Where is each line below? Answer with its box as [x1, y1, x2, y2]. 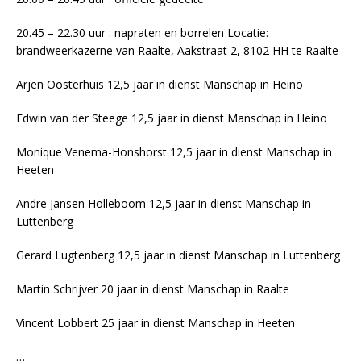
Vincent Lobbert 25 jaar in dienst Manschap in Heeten [16, 315, 295, 331]
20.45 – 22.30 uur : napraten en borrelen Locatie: [16, 25, 268, 41]
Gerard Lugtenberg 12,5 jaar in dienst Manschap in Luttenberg [16, 247, 340, 263]
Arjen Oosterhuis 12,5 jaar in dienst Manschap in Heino [16, 77, 303, 93]
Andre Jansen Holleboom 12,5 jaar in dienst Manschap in [16, 196, 311, 212]
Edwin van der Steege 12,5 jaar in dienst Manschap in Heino [16, 110, 327, 127]
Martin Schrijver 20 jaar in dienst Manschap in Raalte [16, 281, 289, 297]
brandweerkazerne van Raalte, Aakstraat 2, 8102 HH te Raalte [16, 43, 338, 59]
